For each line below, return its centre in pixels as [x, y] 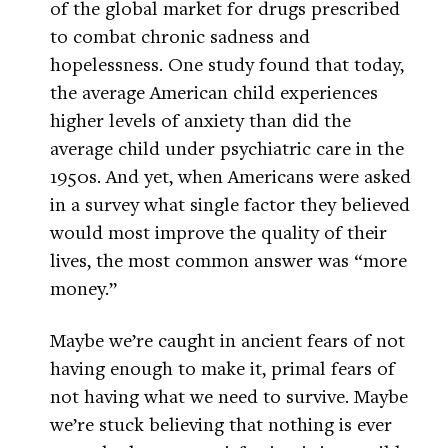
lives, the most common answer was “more [228, 260]
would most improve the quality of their [218, 232]
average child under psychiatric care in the [227, 148]
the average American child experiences [214, 92]
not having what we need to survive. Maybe [229, 396]
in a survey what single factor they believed [230, 204]
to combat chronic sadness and [180, 36]
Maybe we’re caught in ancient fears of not [227, 340]
